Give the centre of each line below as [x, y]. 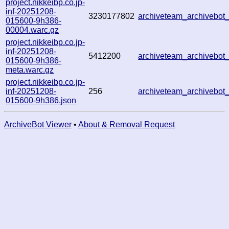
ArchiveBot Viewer [38, 124]
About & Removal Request [127, 124]
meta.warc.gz [30, 70]
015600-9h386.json [41, 100]
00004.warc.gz [32, 30]
